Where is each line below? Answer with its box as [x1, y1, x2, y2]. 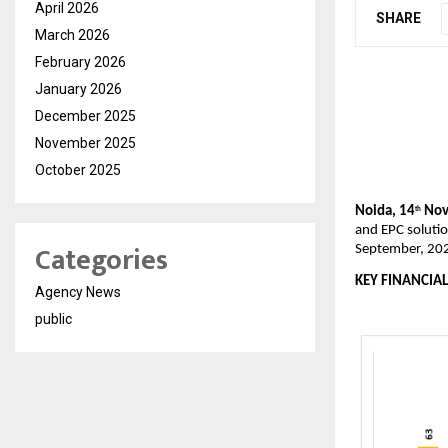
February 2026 [35, 54, 126, 70]
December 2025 [35, 108, 136, 124]
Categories [35, 237, 168, 284]
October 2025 [35, 162, 121, 178]
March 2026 [35, 27, 110, 43]
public [35, 311, 72, 327]
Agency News [35, 284, 121, 300]
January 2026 [35, 81, 122, 97]
